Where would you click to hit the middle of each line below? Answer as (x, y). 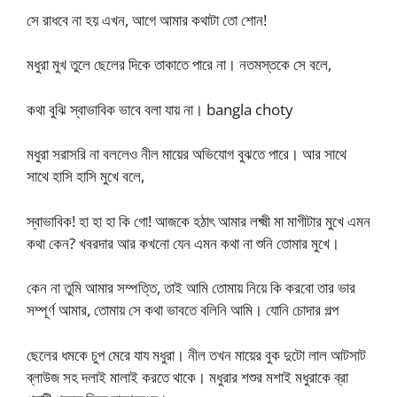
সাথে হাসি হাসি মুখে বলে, (86, 176)
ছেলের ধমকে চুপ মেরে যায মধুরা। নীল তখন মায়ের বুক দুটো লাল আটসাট (196, 354)
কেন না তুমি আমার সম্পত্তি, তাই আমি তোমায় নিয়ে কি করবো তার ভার (191, 288)
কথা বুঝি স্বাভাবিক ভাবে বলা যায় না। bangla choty (160, 109)
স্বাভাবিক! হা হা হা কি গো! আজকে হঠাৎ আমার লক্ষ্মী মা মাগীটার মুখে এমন (198, 221)
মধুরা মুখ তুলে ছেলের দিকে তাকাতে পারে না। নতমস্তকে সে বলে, (179, 65)
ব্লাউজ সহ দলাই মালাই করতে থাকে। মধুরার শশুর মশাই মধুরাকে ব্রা (187, 377)
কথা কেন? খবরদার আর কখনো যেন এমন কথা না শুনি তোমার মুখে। (183, 243)
